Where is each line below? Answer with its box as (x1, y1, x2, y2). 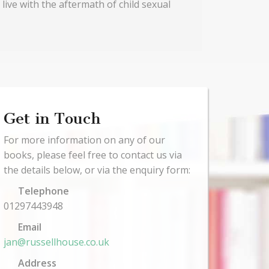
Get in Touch (4, 109, 100, 128)
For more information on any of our (4, 133, 165, 147)
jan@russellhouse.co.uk (4, 235, 109, 249)
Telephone (16, 184, 69, 198)
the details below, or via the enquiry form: (4, 163, 190, 177)
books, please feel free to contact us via (4, 148, 182, 162)
